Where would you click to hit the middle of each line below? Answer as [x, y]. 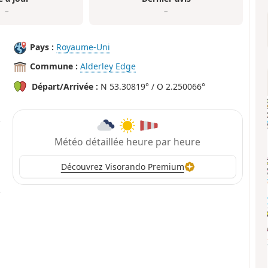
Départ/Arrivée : [65, 87]
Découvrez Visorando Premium [122, 167]
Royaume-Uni [83, 47]
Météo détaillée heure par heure [128, 141]
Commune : [54, 66]
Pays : [42, 47]
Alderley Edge [108, 66]
